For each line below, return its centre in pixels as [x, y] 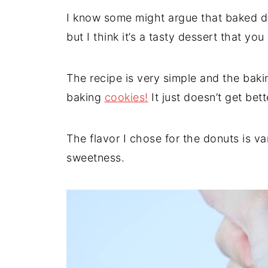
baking [86, 98]
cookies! [126, 98]
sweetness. [95, 158]
